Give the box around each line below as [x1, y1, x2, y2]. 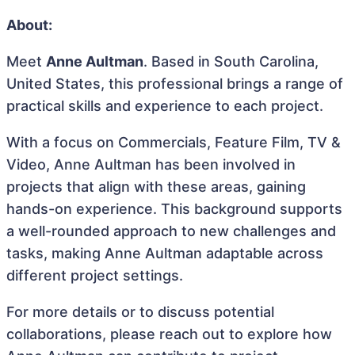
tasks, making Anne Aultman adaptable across [6, 245, 323, 261]
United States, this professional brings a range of [6, 75, 343, 92]
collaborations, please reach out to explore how [6, 326, 332, 342]
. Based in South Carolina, [143, 53, 319, 70]
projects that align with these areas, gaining [6, 178, 306, 195]
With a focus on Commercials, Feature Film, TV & [6, 134, 341, 151]
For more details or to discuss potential [6, 303, 274, 320]
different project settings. [6, 267, 183, 284]
